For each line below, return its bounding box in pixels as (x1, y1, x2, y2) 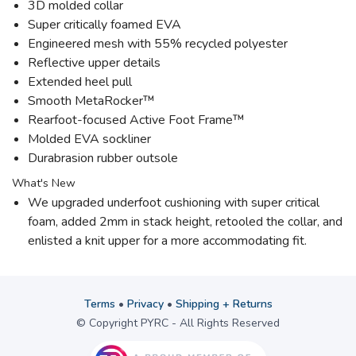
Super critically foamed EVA (28, 16, 181, 34)
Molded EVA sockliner (28, 130, 151, 149)
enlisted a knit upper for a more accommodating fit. (28, 232, 307, 250)
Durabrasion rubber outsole (28, 149, 178, 168)
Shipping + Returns (175, 296, 273, 312)
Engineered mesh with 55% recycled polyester (28, 35, 288, 53)
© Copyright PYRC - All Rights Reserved (76, 315, 280, 331)
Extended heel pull (28, 73, 132, 91)
